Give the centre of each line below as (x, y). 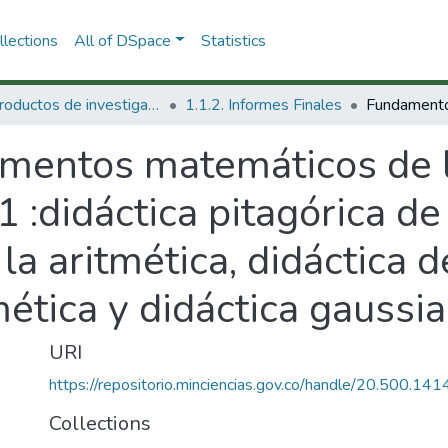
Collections (100, 423)
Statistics (233, 40)
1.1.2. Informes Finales (263, 105)
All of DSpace (122, 40)
